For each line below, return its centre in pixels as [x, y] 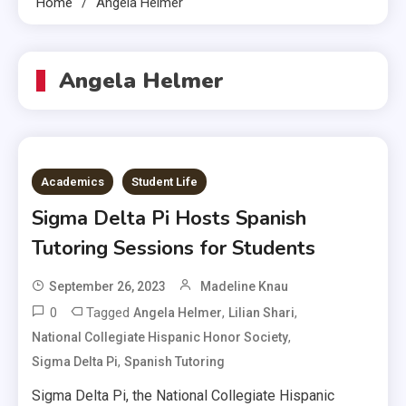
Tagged [110, 312]
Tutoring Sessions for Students [177, 248]
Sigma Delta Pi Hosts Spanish [169, 218]
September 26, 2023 [108, 286]
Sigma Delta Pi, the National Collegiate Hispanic [184, 395]
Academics [73, 181]
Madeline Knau [245, 286]
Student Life [165, 181]
